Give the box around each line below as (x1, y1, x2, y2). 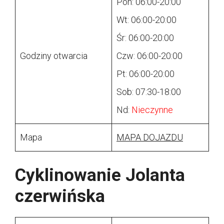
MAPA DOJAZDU (116, 132, 183, 143)
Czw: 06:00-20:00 (116, 50, 182, 61)
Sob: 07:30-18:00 (116, 86, 181, 97)
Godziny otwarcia (20, 50, 87, 61)
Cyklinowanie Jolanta (15, 165, 185, 186)
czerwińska (15, 186, 105, 207)
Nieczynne (131, 104, 173, 115)
